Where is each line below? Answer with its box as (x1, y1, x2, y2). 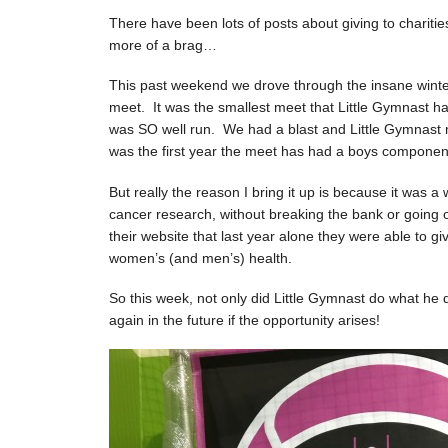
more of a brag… (108, 37, 217, 54)
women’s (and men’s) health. (108, 249, 292, 266)
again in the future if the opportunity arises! (108, 311, 380, 328)
